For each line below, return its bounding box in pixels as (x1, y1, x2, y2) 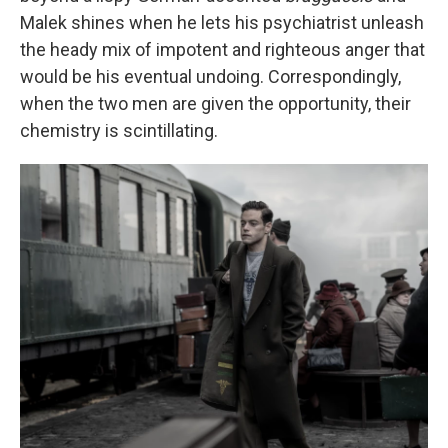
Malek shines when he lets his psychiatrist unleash (20, 12, 424, 33)
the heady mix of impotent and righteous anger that (20, 39, 425, 60)
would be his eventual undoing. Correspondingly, (20, 66, 401, 87)
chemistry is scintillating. (20, 120, 218, 141)
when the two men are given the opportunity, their (20, 93, 411, 114)
